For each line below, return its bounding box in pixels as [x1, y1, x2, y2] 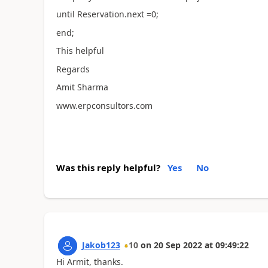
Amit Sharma [56, 81, 108, 93]
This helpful [56, 45, 104, 56]
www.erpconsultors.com [56, 99, 153, 111]
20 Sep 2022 [153, 239, 202, 251]
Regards [56, 63, 90, 75]
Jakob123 [81, 239, 120, 251]
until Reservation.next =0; [56, 8, 159, 20]
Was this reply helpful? [56, 162, 160, 173]
